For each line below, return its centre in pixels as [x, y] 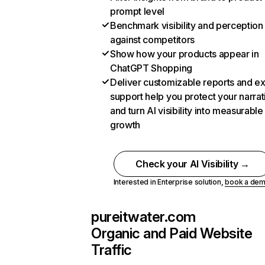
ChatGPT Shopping [151, 68]
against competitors [152, 40]
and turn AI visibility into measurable [187, 111]
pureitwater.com [143, 217]
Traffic [112, 250]
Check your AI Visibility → [193, 164]
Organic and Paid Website [172, 233]
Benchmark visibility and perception [187, 25]
